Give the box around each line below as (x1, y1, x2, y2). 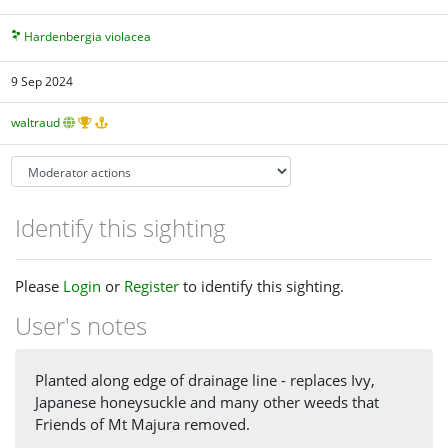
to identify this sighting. (179, 275, 344, 296)
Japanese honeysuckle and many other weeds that (35, 392, 379, 413)
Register (124, 275, 179, 296)
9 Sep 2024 (11, 72, 74, 90)
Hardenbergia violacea (24, 28, 152, 46)
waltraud (11, 114, 61, 132)
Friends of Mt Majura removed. (35, 414, 250, 435)
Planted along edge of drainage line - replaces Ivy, (35, 370, 375, 391)
